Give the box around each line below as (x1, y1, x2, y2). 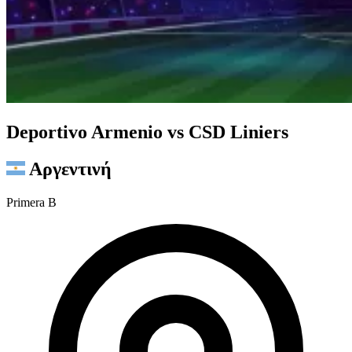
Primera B (6, 195, 57, 209)
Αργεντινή (29, 158, 112, 179)
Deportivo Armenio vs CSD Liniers (6, 121, 288, 142)
